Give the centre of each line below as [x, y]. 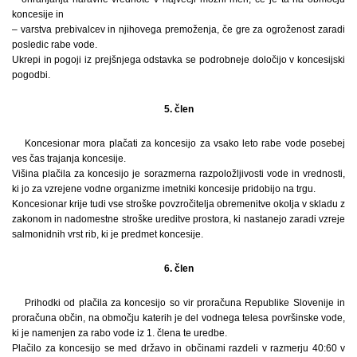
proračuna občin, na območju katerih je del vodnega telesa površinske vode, [178, 318]
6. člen [178, 268]
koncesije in [38, 14]
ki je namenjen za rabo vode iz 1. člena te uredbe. [120, 333]
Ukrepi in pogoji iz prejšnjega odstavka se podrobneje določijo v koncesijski [178, 59]
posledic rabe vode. [55, 44]
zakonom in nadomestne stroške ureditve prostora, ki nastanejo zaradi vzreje [178, 219]
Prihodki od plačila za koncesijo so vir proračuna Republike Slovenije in [185, 302]
